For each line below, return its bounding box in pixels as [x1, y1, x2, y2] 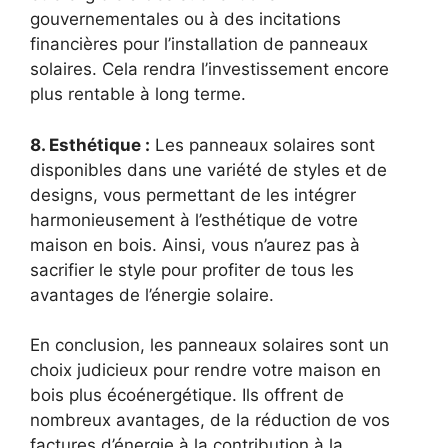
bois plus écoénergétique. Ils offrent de [30, 385, 344, 406]
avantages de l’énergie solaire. [30, 284, 274, 305]
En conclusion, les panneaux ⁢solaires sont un [30, 335, 389, 356]
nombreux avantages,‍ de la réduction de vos [30, 410, 390, 431]
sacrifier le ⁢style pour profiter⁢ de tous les [30, 259, 354, 280]
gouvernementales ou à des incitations [30, 9, 341, 30]
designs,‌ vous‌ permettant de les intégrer [30, 184, 356, 205]
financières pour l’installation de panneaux [30, 34, 368, 55]
